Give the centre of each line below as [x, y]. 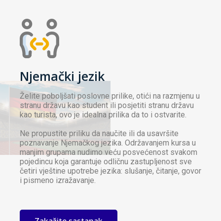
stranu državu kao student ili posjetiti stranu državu [107, 106]
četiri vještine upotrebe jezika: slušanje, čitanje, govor [110, 171]
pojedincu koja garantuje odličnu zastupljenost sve [106, 162]
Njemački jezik [62, 76]
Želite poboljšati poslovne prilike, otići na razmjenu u [110, 96]
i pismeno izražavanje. [58, 181]
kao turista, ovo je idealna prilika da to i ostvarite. [103, 115]
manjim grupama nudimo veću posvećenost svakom [109, 152]
